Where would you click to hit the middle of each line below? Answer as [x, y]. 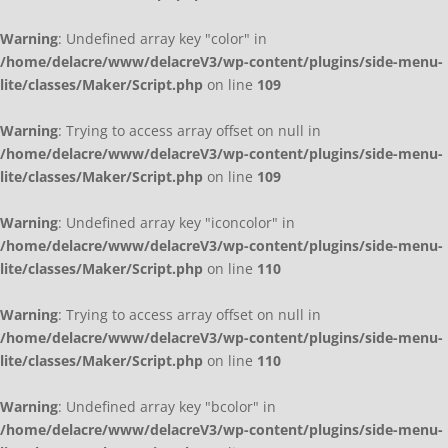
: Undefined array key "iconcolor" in [176, 223]
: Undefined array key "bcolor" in [167, 407]
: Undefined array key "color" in [162, 39]
